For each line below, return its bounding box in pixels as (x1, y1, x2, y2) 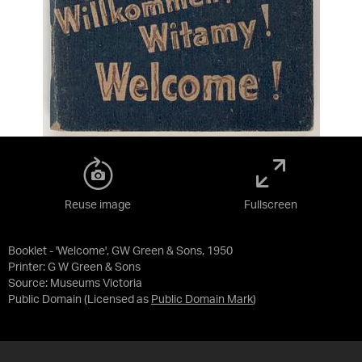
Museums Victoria (50, 278, 142, 289)
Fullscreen (244, 200, 297, 211)
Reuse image (65, 200, 131, 211)
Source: (8, 278, 50, 289)
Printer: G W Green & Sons (8, 262, 141, 273)
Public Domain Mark (151, 294, 253, 305)
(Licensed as (84, 294, 151, 305)
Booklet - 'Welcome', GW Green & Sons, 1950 (8, 246, 233, 257)
